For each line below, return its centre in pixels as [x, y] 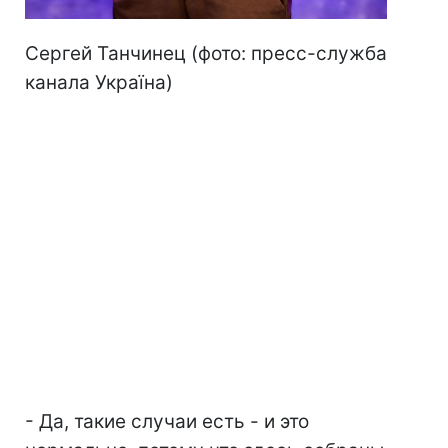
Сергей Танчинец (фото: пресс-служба [206, 54]
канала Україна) [99, 83]
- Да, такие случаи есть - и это [167, 422]
